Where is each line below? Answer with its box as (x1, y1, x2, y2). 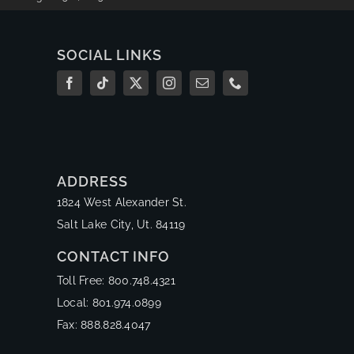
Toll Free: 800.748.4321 (56, 273, 175, 287)
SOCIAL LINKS (56, 46, 162, 63)
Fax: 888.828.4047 (56, 318, 151, 331)
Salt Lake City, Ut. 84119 (56, 217, 186, 231)
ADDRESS (56, 172, 128, 190)
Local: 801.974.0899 (56, 296, 161, 309)
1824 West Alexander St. (56, 195, 186, 209)
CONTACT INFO (56, 247, 170, 265)
